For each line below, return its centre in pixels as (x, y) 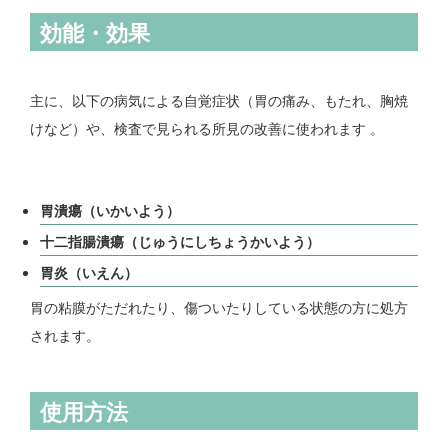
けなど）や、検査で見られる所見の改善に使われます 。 (207, 128)
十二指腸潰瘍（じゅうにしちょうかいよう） (180, 241)
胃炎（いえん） (89, 272)
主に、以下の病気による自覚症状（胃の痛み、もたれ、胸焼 (219, 100)
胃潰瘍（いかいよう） (110, 210)
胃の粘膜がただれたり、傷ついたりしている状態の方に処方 (219, 307)
